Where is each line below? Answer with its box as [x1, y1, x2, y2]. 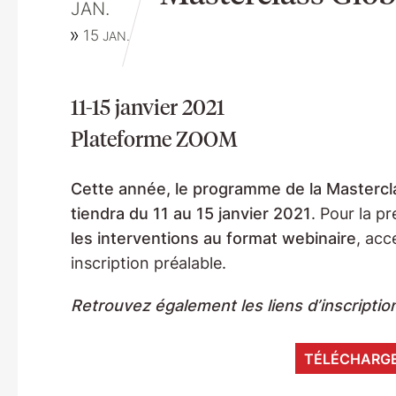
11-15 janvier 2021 [70, 93, 225, 120]
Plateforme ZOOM [70, 125, 238, 152]
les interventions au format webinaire [70, 229, 356, 247]
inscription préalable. [70, 254, 226, 272]
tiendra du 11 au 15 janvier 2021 [70, 204, 311, 223]
